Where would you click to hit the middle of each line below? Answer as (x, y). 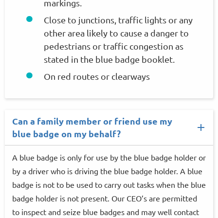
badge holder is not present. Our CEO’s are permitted (105, 198)
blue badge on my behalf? (66, 134)
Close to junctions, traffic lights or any (118, 20)
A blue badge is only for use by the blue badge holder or (109, 157)
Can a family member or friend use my (92, 121)
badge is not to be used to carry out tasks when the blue (109, 184)
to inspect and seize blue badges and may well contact (106, 212)
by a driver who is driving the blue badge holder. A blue (107, 171)
